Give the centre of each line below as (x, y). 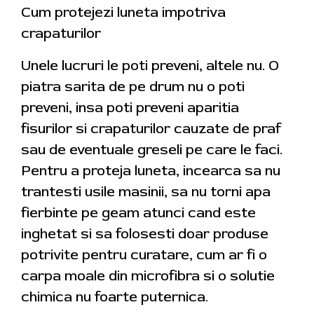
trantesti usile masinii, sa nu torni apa (146, 192)
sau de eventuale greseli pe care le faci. (152, 150)
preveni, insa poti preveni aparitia (130, 108)
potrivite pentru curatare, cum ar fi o (144, 255)
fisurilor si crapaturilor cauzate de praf (151, 129)
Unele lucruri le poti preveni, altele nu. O (150, 66)
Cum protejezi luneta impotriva (123, 13)
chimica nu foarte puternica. (115, 297)
